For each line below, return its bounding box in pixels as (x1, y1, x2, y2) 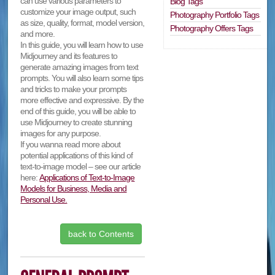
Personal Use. (20, 195, 68, 205)
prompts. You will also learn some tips (20, 73, 144, 83)
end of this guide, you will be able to (20, 106, 136, 117)
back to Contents (68, 229, 134, 239)
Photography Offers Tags (170, 23, 254, 34)
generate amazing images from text (20, 62, 139, 72)
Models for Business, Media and (20, 184, 127, 194)
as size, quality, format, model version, (20, 18, 145, 28)
